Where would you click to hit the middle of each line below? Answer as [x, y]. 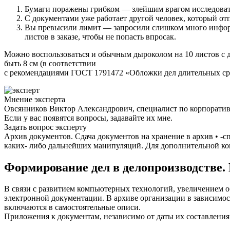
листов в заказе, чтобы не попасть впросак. [100, 36]
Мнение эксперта [35, 99]
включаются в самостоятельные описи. [72, 207]
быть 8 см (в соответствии [50, 63]
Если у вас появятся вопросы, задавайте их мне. [88, 118]
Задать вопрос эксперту [45, 127]
